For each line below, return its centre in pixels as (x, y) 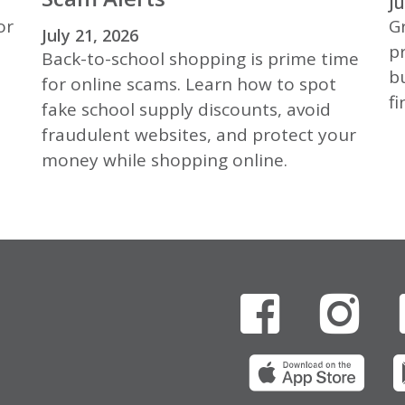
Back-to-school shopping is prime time (201, 59)
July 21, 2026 (90, 36)
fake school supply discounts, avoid (187, 110)
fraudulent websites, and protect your (199, 135)
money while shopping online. (165, 160)
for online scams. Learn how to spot (189, 85)
